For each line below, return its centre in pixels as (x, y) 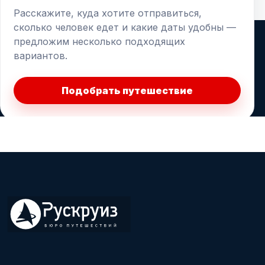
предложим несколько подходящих (99, 41)
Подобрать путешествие (127, 90)
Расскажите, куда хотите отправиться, (108, 13)
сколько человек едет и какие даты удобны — (125, 27)
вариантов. (41, 55)
